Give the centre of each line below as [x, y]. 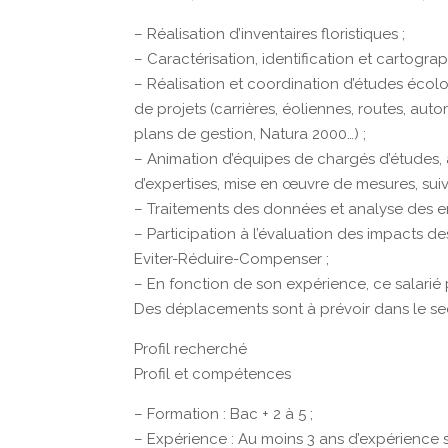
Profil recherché [191, 349]
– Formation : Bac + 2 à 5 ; [224, 414]
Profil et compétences [213, 374]
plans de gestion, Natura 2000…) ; [250, 134]
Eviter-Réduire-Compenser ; [232, 259]
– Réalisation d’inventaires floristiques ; [270, 34]
